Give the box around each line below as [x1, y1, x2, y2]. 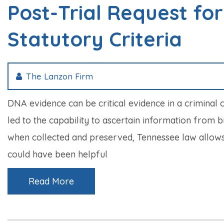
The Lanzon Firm [26, 70, 93, 81]
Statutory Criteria [7, 26, 182, 51]
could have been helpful [7, 148, 107, 160]
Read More [28, 175, 74, 187]
